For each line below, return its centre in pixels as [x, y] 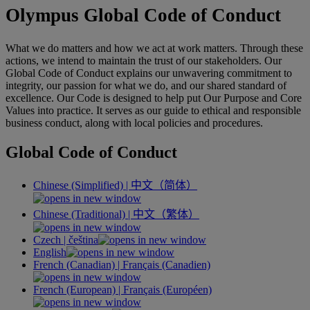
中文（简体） [164, 185]
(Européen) [186, 289]
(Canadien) [185, 264]
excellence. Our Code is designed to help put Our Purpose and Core [154, 98]
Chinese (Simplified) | [82, 185]
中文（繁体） [166, 214]
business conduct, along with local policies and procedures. [134, 122]
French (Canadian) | [78, 264]
